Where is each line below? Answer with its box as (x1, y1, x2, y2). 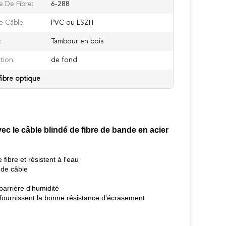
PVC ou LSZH (51, 19, 93, 26)
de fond (51, 56, 77, 64)
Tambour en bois (51, 38, 103, 45)
